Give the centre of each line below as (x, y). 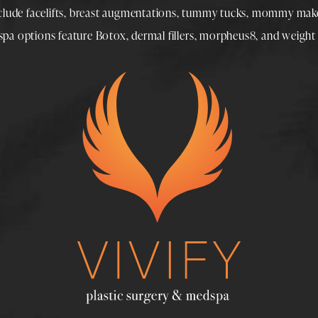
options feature (55, 35)
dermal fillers (163, 35)
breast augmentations (123, 12)
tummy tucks (214, 12)
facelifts (45, 12)
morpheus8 (228, 35)
